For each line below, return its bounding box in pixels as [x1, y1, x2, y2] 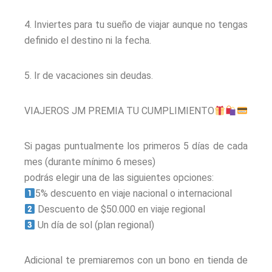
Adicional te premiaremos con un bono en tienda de [24, 254, 248, 267]
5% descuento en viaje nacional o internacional [35, 188, 233, 200]
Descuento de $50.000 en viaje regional [35, 203, 206, 216]
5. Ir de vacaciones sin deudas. [24, 70, 153, 82]
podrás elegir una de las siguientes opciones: [24, 172, 214, 184]
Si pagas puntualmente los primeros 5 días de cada [24, 140, 248, 152]
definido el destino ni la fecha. [24, 35, 151, 47]
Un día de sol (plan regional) [35, 219, 155, 231]
